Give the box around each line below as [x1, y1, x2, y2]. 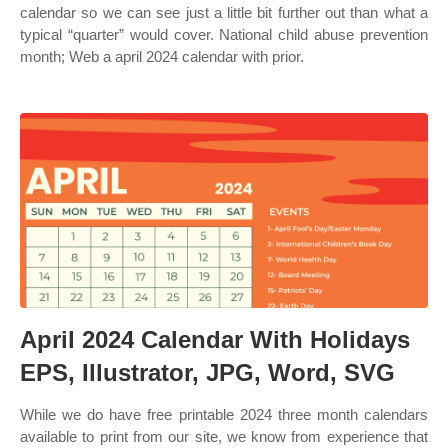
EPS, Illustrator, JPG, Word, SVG [20, 359, 395, 386]
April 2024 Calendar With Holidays [20, 326, 410, 353]
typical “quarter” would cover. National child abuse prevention [20, 26, 428, 43]
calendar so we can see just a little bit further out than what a [20, 4, 428, 21]
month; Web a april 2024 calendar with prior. [20, 48, 304, 65]
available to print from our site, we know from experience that [20, 428, 428, 445]
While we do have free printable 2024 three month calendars [20, 406, 428, 423]
